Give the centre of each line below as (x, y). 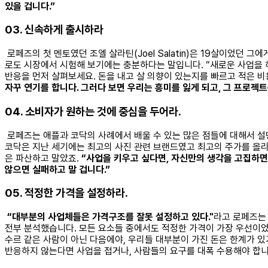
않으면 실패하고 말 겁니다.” (57, 169)
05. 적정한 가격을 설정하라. (66, 193)
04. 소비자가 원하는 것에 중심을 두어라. (93, 111)
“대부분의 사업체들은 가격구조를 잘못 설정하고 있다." (110, 217)
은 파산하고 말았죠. (43, 158)
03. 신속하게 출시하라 (54, 30)
